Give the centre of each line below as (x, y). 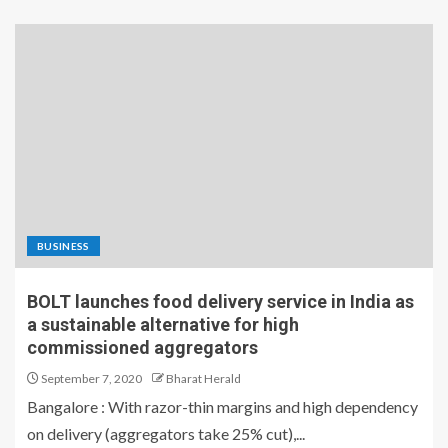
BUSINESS (63, 246)
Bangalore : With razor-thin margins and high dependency (222, 407)
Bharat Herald (203, 379)
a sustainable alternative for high (163, 325)
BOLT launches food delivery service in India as (220, 302)
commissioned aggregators (142, 348)
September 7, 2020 (90, 379)
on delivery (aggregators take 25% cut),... (166, 434)
